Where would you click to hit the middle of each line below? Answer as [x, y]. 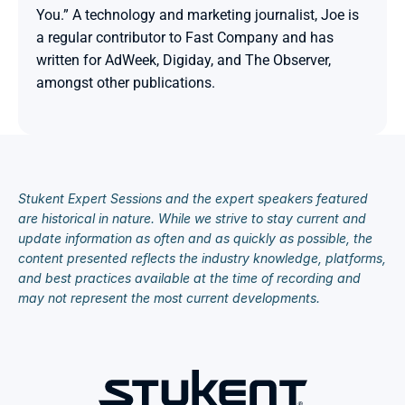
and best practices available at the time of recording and [189, 278]
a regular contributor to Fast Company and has [185, 38]
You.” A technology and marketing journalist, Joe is [198, 15]
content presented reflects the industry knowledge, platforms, [202, 258]
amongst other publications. [126, 83]
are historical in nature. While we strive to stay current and [192, 218]
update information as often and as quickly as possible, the [195, 238]
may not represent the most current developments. [169, 298]
